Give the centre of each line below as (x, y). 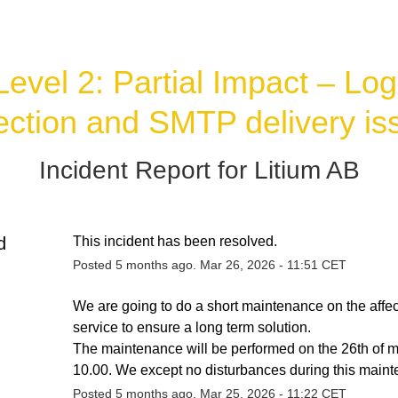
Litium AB (306, 170)
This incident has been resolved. (175, 241)
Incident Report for (146, 170)
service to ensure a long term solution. (193, 327)
